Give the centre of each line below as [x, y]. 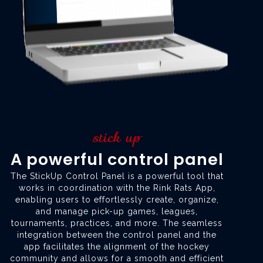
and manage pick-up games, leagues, [117, 212]
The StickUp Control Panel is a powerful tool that [117, 176]
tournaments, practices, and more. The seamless [117, 223]
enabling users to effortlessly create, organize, [117, 200]
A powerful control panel [117, 160]
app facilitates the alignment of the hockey [117, 247]
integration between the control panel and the [117, 235]
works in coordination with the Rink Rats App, [117, 188]
